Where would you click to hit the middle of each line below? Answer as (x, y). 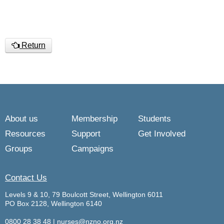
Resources (25, 134)
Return (32, 45)
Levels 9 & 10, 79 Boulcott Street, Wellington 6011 (84, 194)
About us (21, 119)
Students (154, 119)
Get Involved (162, 134)
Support (86, 134)
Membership (94, 119)
